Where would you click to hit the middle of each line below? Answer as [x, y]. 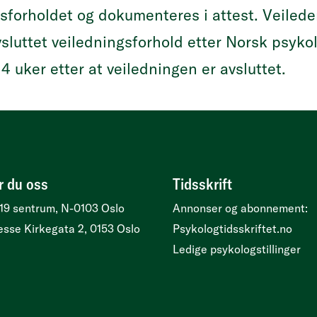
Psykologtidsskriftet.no [232, 229]
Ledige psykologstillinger [237, 249]
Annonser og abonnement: [240, 208]
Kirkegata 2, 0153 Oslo [82, 229]
